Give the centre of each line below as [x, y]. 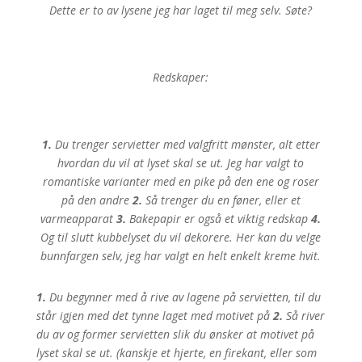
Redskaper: [181, 77]
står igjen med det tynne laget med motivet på [154, 316]
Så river [303, 316]
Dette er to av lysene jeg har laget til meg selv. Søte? [181, 10]
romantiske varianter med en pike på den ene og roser [181, 181]
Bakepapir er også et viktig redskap [219, 219]
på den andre [97, 200]
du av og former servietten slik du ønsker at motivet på [175, 334]
